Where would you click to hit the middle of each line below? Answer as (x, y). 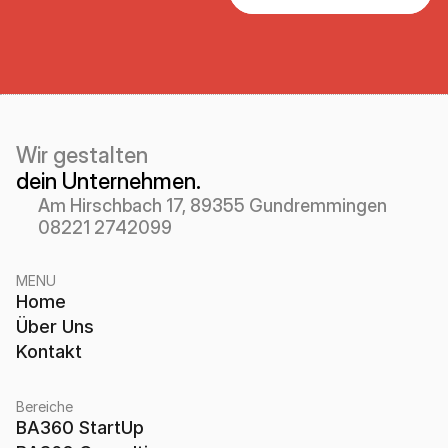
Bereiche (44, 406)
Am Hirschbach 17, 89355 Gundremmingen (212, 205)
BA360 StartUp (80, 427)
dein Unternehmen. (108, 181)
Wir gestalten (84, 155)
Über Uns (55, 326)
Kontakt (49, 351)
